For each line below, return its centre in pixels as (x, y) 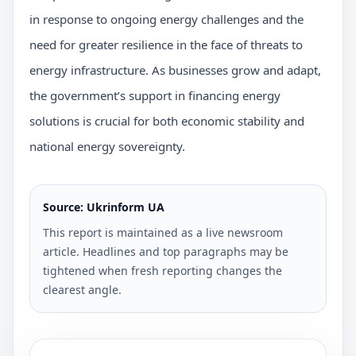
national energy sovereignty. (107, 146)
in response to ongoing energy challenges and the (166, 19)
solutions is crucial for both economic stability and (167, 120)
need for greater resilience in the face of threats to (166, 44)
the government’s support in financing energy (155, 95)
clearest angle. (82, 289)
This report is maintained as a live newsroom (163, 232)
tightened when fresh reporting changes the (163, 270)
